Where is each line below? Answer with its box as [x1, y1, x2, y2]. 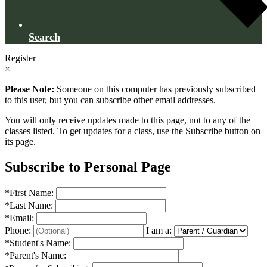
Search [29, 31, 60, 43]
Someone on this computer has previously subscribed [54, 84, 256, 94]
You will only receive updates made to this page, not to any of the [5, 115, 250, 125]
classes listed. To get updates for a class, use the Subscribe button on [5, 126, 260, 136]
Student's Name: [10, 237, 73, 248]
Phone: [5, 225, 33, 235]
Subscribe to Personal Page [5, 159, 171, 175]
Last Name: [10, 200, 55, 210]
